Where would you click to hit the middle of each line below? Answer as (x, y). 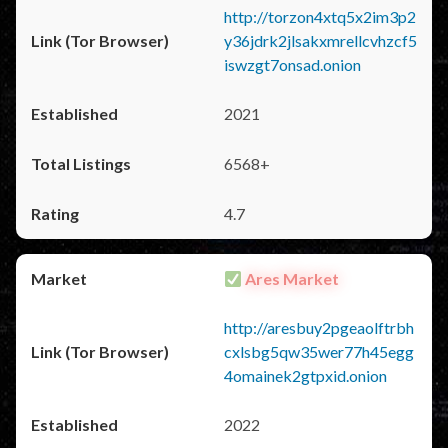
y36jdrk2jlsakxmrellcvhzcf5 (320, 40)
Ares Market (291, 278)
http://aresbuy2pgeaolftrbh (319, 327)
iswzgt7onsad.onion (292, 64)
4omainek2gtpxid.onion (305, 375)
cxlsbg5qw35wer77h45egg (319, 351)
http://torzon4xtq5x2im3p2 (320, 16)
